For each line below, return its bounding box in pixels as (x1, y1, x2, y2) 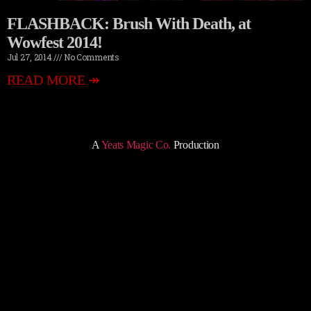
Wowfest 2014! (7, 33, 103, 51)
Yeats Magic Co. (101, 139, 171, 151)
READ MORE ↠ (7, 72, 100, 87)
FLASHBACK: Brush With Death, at (7, 15, 251, 33)
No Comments (62, 51, 119, 62)
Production (171, 139, 219, 151)
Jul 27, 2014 (7, 51, 54, 62)
